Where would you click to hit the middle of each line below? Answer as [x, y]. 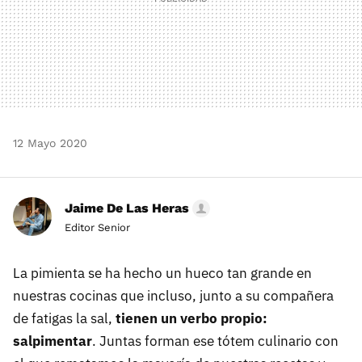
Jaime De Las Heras [127, 208]
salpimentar [53, 341]
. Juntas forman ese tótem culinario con [215, 341]
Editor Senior [97, 228]
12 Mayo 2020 [50, 143]
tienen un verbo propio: [192, 319]
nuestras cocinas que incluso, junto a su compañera [173, 296]
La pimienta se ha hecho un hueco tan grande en [162, 274]
